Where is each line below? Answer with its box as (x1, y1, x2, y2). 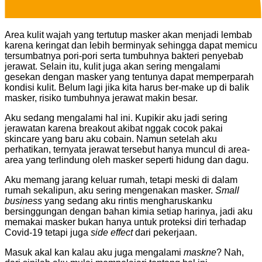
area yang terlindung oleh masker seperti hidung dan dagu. (5, 154, 249, 165)
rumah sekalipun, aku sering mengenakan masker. (5, 185, 215, 195)
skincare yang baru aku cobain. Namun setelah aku (5, 133, 217, 144)
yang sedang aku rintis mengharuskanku (42, 195, 212, 206)
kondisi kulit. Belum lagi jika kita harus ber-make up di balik (5, 82, 249, 92)
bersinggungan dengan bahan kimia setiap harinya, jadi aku (5, 206, 253, 216)
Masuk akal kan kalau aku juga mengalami (5, 247, 184, 257)
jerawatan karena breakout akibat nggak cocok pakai (5, 123, 223, 133)
